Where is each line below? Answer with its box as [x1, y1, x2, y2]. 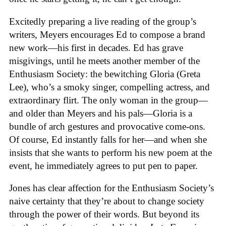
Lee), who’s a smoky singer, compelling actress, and [9, 81, 210, 92]
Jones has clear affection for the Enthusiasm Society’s [9, 183, 214, 194]
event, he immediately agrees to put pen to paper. [9, 160, 198, 171]
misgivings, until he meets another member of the [9, 55, 200, 66]
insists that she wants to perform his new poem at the [9, 147, 212, 158]
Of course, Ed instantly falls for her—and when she [9, 134, 207, 145]
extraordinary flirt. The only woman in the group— [9, 94, 208, 105]
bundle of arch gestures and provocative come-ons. [9, 121, 205, 132]
